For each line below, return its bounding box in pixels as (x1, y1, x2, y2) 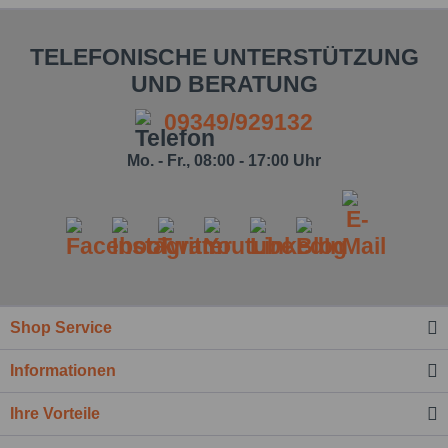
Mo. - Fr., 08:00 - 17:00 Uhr (127, 151, 321, 169)
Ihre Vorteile (10, 404, 100, 422)
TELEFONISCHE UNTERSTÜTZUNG (29, 43, 419, 70)
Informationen (10, 361, 116, 379)
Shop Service (10, 318, 112, 336)
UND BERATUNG (130, 70, 318, 97)
